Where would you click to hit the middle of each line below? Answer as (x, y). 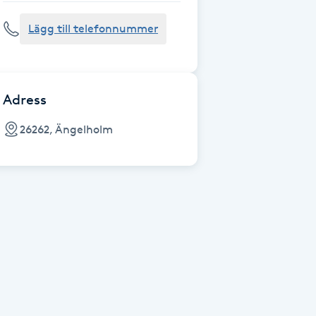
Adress (25, 99)
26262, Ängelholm (66, 129)
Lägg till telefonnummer (93, 29)
